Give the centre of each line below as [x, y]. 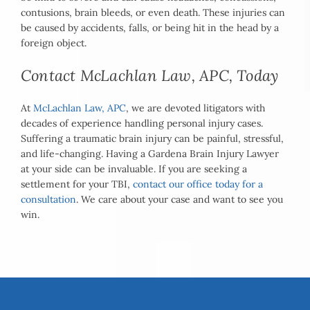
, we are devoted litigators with [195, 108]
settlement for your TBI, [77, 184]
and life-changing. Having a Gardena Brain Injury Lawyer [150, 154]
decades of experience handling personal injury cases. [142, 124]
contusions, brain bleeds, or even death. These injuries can [153, 13]
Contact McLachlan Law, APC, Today [150, 76]
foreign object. [54, 43]
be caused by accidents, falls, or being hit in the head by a [150, 28]
